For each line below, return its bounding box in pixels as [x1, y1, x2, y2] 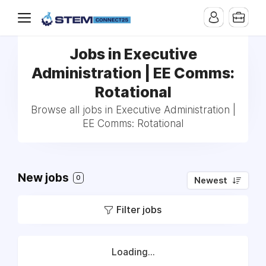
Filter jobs [116, 204, 161, 216]
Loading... [111, 246, 155, 258]
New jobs [18, 171, 71, 185]
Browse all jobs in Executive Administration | [30, 104, 236, 116]
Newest [194, 175, 227, 186]
